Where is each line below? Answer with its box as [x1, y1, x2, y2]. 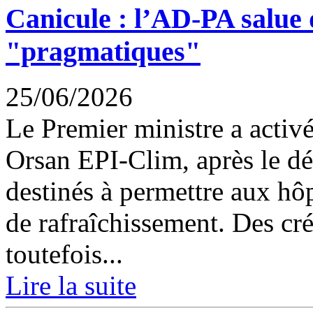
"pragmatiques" [6, 36, 201, 68]
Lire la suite [6, 270, 136, 301]
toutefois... [6, 239, 123, 270]
